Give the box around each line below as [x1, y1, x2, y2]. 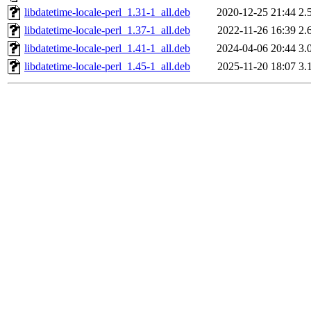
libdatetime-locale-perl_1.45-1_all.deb [24, 60, 190, 73]
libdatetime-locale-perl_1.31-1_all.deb [24, 6, 190, 19]
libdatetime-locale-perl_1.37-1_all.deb [24, 24, 190, 37]
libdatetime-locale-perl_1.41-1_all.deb [24, 42, 190, 55]
